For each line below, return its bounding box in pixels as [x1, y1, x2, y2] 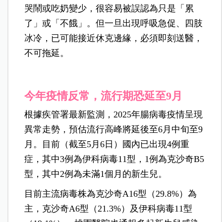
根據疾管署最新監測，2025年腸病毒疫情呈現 [24, 109, 203, 119]
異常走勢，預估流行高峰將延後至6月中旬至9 [24, 124, 203, 134]
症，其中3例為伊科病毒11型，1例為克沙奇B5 [24, 154, 205, 164]
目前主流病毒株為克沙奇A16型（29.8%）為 [24, 188, 197, 199]
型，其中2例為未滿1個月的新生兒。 [24, 168, 167, 179]
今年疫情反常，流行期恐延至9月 [24, 89, 183, 102]
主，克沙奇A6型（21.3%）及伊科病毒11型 [24, 203, 193, 214]
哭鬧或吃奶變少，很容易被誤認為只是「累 [24, 3, 194, 13]
